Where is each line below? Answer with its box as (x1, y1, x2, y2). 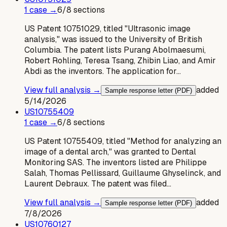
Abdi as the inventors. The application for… (24, 65, 181, 77)
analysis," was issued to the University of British (24, 33, 202, 45)
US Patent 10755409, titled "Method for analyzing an (24, 135, 221, 146)
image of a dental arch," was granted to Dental (24, 146, 196, 157)
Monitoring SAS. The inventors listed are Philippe (24, 157, 207, 168)
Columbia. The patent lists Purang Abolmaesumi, (24, 44, 206, 55)
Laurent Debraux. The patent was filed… (24, 178, 171, 189)
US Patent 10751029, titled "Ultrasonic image (24, 23, 191, 34)
